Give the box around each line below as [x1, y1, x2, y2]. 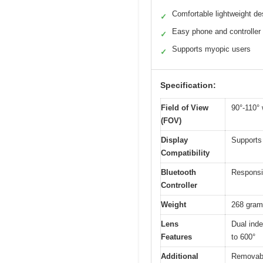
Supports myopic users [172, 45, 251, 54]
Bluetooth [161, 168, 196, 177]
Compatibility [161, 149, 210, 158]
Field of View [161, 103, 208, 113]
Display [161, 136, 188, 145]
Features [161, 232, 192, 242]
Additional [161, 252, 198, 261]
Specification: [160, 80, 216, 90]
